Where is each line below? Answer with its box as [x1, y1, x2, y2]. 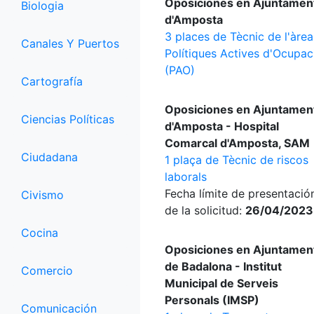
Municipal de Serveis [165, 276, 278, 290]
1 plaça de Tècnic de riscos [165, 153, 308, 167]
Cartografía [21, 74, 83, 88]
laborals [165, 170, 207, 184]
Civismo [21, 188, 64, 202]
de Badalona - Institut [165, 259, 282, 273]
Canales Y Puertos [21, 36, 119, 50]
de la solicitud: [165, 203, 245, 217]
